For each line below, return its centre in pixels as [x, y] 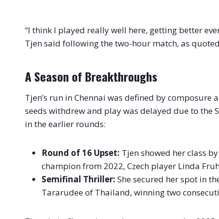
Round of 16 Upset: [81, 153]
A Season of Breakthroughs [91, 77]
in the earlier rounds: [65, 124]
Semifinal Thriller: [78, 179]
